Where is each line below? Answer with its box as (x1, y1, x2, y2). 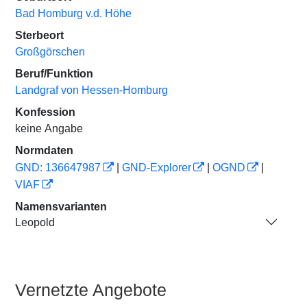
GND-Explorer (122, 162, 191, 173)
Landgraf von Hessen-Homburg (15, 84, 168, 96)
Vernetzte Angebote (15, 280, 167, 299)
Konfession (15, 106, 75, 118)
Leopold (15, 216, 55, 228)
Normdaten (15, 145, 73, 156)
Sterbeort (15, 29, 64, 41)
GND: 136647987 (15, 162, 101, 173)
